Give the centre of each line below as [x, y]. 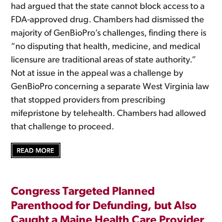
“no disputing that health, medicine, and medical [106, 47]
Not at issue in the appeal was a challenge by [97, 74]
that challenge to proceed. [63, 127]
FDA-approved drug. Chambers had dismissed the [108, 20]
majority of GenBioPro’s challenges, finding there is [109, 34]
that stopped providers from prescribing [88, 101]
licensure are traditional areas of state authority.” [104, 60]
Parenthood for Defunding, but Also [104, 206]
